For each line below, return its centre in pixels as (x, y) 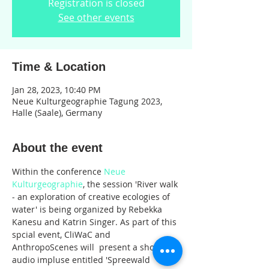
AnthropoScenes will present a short (88, 247)
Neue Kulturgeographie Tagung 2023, (87, 101)
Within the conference (58, 171)
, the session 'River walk (131, 184)
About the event (57, 148)
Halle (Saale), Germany (57, 113)
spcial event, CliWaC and (62, 234)
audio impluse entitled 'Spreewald (82, 260)
